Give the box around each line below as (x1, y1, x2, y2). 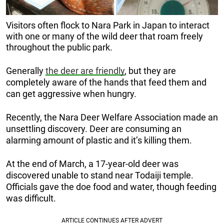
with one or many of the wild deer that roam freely (6, 30, 203, 41)
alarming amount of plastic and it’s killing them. (6, 134, 192, 145)
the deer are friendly (45, 65, 124, 76)
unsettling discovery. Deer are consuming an (6, 123, 181, 134)
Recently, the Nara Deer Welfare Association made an (6, 111, 218, 122)
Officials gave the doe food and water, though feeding (6, 181, 216, 192)
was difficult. (6, 192, 56, 203)
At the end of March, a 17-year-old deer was (6, 158, 178, 169)
